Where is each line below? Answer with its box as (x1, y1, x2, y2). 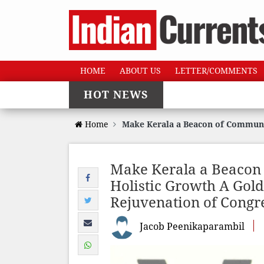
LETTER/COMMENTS (174, 65, 258, 75)
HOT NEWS (84, 88, 148, 101)
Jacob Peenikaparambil (140, 220, 245, 232)
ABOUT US (119, 65, 161, 75)
